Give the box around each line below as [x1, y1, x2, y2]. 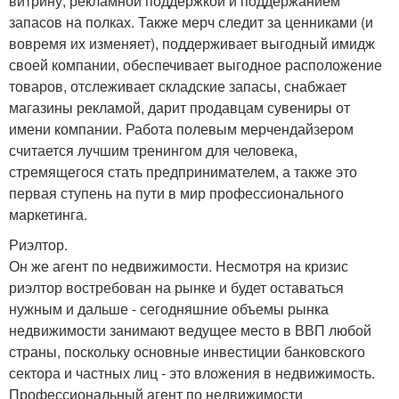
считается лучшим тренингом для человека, [9, 139, 297, 160]
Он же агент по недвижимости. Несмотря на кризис [9, 255, 348, 276]
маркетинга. [9, 203, 87, 224]
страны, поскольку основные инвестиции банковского [9, 340, 365, 362]
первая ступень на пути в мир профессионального [9, 182, 344, 203]
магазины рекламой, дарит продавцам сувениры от [9, 96, 350, 118]
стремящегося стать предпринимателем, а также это [9, 160, 357, 182]
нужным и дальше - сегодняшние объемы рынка [9, 297, 329, 319]
